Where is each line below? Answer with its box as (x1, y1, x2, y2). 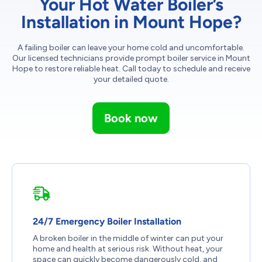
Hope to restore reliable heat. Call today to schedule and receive (12, 63, 250, 74)
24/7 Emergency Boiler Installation (33, 215, 181, 227)
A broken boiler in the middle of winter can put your (33, 233, 223, 243)
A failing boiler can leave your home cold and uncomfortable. (18, 42, 244, 53)
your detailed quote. (93, 74, 169, 84)
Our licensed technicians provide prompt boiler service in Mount (12, 53, 250, 63)
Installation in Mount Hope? (20, 11, 242, 33)
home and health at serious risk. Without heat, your (33, 243, 223, 254)
